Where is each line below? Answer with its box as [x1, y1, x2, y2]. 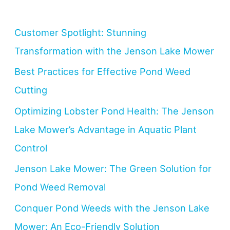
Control [14, 142, 48, 154]
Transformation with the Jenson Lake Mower [14, 45, 215, 56]
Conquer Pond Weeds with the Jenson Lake [14, 202, 210, 214]
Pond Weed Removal [14, 181, 106, 193]
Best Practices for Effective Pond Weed [14, 66, 191, 78]
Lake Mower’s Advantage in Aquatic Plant [14, 123, 197, 135]
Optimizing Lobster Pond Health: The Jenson [14, 105, 215, 117]
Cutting [14, 84, 48, 96]
